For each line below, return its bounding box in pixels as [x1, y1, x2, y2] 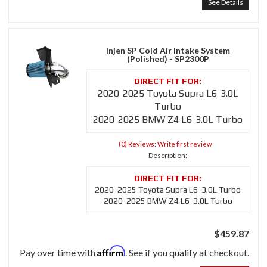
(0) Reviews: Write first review [118, 140, 212, 148]
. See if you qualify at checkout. [125, 247, 249, 259]
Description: [148, 151, 187, 160]
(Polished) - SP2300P [126, 54, 209, 64]
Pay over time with [20, 247, 97, 259]
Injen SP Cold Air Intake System [105, 45, 230, 56]
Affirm [97, 245, 125, 257]
